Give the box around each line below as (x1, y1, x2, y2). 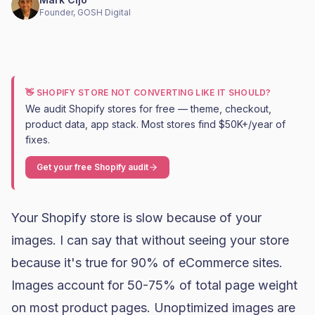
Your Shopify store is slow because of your (11, 210, 262, 225)
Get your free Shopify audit (37, 162, 148, 172)
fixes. (25, 134, 50, 146)
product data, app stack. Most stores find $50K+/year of (25, 118, 285, 130)
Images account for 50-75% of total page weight (11, 278, 297, 292)
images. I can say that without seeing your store (11, 233, 289, 247)
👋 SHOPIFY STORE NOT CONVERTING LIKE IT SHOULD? (25, 87, 271, 98)
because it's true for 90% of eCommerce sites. (11, 255, 283, 270)
